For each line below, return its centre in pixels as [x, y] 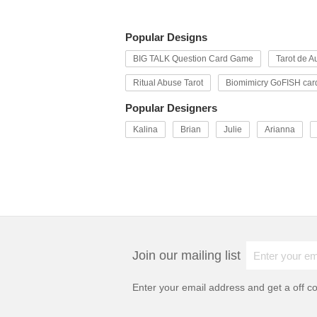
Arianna [280, 129]
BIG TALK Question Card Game [193, 59]
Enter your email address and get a [213, 287]
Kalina [145, 129]
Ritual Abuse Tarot [168, 83]
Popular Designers [171, 108]
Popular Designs [166, 37]
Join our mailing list [186, 255]
